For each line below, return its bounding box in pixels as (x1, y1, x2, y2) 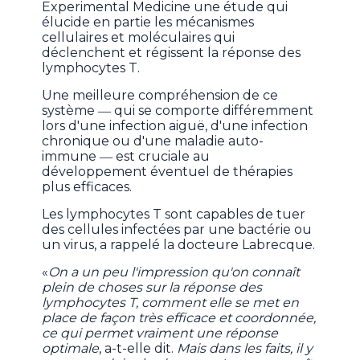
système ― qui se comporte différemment (42, 103, 314, 119)
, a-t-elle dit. (99, 341, 178, 357)
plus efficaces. (42, 179, 133, 195)
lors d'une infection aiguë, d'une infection (42, 118, 309, 134)
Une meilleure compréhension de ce (42, 88, 279, 104)
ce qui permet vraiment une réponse (42, 325, 279, 342)
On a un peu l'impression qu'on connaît (48, 264, 301, 280)
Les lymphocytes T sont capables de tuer (42, 207, 306, 223)
